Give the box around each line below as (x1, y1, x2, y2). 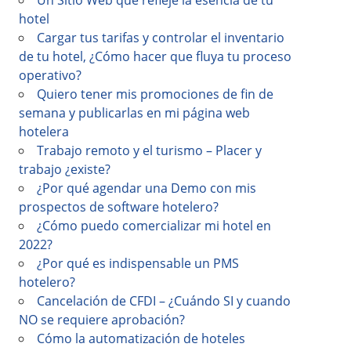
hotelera (19, 123, 69, 140)
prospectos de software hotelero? (19, 198, 222, 215)
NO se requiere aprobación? (19, 311, 185, 328)
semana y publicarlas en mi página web (19, 104, 250, 121)
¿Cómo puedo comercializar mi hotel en (37, 217, 271, 234)
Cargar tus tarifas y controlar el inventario (37, 29, 284, 46)
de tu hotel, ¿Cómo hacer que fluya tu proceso (19, 48, 291, 65)
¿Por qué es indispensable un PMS (37, 255, 239, 272)
